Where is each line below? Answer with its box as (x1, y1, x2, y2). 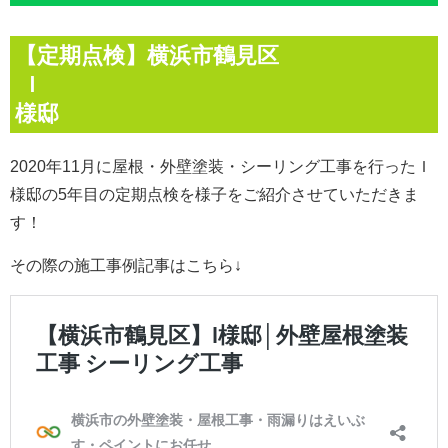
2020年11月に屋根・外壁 (10, 157, 192, 175)
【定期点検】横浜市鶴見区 (15, 42, 279, 68)
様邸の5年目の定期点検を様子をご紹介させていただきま (10, 185, 419, 203)
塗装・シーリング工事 (192, 157, 352, 175)
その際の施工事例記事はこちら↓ (10, 256, 242, 274)
